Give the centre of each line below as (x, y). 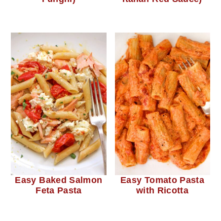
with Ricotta (162, 191)
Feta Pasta (59, 191)
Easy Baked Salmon (59, 180)
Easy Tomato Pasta (162, 180)
